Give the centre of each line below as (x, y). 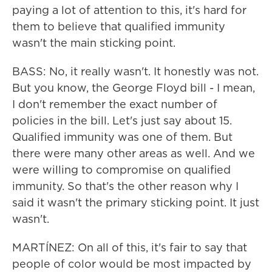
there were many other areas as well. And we (134, 153)
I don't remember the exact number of (115, 104)
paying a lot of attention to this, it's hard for (129, 10)
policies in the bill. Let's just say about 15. (122, 121)
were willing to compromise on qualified (121, 170)
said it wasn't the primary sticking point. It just (136, 202)
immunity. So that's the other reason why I (125, 186)
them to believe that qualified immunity (119, 26)
